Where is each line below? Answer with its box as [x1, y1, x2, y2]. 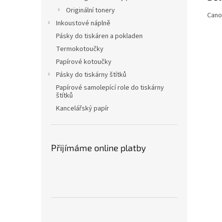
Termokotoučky [56, 44, 104, 54]
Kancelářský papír [56, 104, 109, 113]
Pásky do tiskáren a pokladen [56, 31, 143, 41]
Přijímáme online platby [51, 142, 146, 153]
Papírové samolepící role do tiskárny [56, 83, 164, 93]
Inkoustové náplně [56, 18, 111, 28]
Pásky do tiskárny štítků [56, 70, 126, 80]
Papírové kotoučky [56, 57, 111, 67]
